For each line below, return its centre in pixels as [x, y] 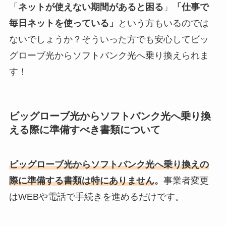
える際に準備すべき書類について [84, 129]
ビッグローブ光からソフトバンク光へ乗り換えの [109, 165]
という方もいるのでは [163, 23]
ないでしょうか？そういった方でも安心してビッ [109, 39]
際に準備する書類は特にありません [81, 181]
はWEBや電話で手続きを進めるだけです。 [96, 197]
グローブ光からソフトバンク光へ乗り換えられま [109, 55]
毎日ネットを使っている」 [63, 23]
